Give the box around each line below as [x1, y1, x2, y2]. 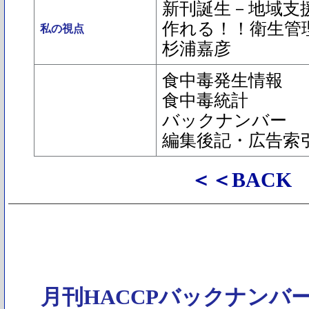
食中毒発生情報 [162, 71, 283, 90]
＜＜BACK [190, 168, 292, 192]
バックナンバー [162, 111, 287, 130]
